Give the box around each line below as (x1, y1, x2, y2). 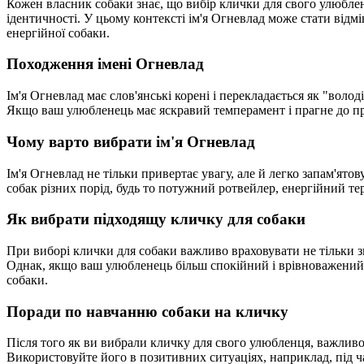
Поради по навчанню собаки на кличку (6, 302, 288, 320)
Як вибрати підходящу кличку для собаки (6, 210, 305, 228)
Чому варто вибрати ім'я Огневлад (6, 132, 255, 150)
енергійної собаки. (6, 25, 110, 40)
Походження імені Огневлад (6, 55, 204, 73)
